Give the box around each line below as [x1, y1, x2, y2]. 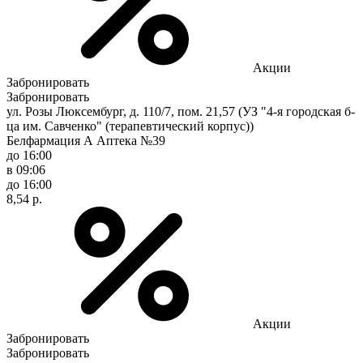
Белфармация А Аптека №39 [6, 133, 165, 147]
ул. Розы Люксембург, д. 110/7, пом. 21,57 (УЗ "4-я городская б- [6, 104, 355, 118]
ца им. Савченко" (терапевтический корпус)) [6, 118, 254, 133]
